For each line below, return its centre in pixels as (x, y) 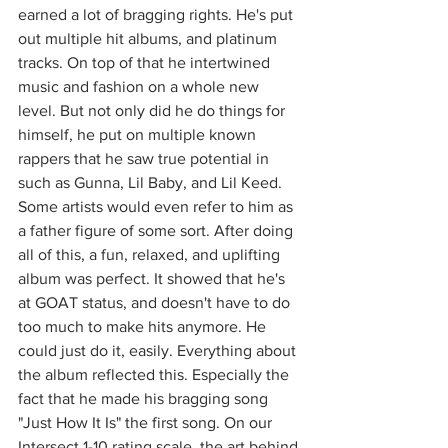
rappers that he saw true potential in (145, 158)
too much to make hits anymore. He (144, 326)
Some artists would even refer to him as (157, 206)
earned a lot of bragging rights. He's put (157, 14)
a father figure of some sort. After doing (157, 230)
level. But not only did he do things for (153, 110)
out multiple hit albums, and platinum (149, 38)
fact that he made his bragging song (145, 398)
